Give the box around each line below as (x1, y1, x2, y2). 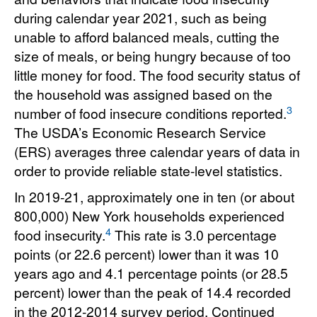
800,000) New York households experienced (14, 206, 284, 226)
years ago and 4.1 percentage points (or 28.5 (14, 263, 288, 283)
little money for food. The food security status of (14, 65, 300, 85)
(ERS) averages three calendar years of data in (14, 142, 300, 161)
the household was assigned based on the (14, 84, 272, 104)
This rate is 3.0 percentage (111, 225, 277, 245)
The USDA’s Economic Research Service (14, 122, 266, 142)
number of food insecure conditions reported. (14, 103, 287, 123)
